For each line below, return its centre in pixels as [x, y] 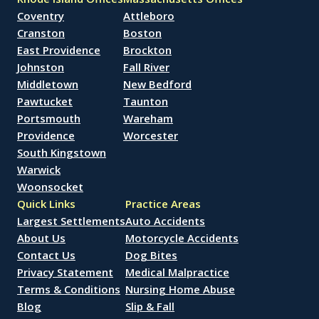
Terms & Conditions [69, 289]
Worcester [151, 135]
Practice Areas [163, 204]
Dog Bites [151, 255]
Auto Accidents [165, 221]
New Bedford [157, 84]
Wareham [148, 118]
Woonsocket [50, 187]
